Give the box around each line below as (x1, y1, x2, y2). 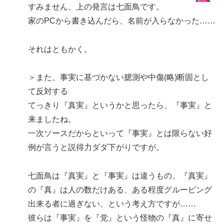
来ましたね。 (28, 115, 76, 124)
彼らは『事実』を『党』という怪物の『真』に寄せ (28, 213, 212, 222)
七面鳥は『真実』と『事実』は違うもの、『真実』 (28, 171, 212, 180)
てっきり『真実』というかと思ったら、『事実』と (28, 101, 212, 110)
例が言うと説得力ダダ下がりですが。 (28, 143, 164, 152)
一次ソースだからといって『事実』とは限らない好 (28, 129, 212, 138)
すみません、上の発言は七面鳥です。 (28, 2, 164, 11)
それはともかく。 (28, 44, 92, 53)
